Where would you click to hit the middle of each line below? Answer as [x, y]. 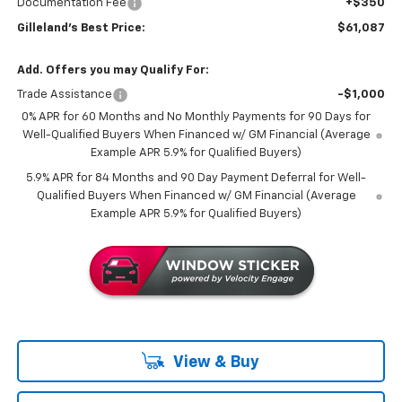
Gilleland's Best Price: [81, 29]
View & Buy [214, 363]
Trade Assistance [64, 95]
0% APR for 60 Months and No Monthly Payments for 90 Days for [197, 118]
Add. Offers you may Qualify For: [113, 71]
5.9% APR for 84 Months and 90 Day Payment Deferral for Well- [197, 179]
